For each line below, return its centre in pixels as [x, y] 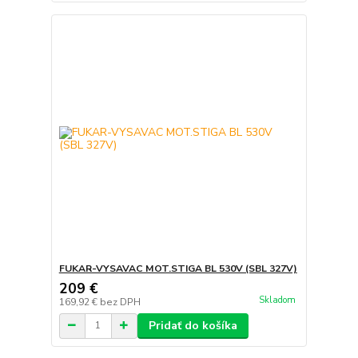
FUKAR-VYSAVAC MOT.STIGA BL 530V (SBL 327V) [178, 268]
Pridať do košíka [193, 325]
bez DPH [120, 302]
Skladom [277, 300]
